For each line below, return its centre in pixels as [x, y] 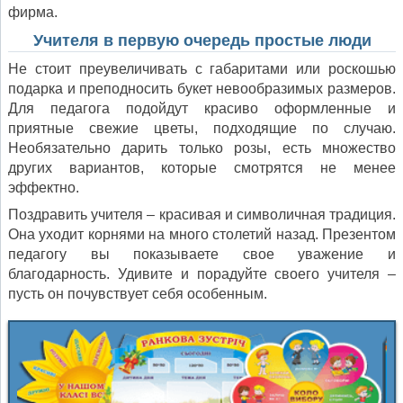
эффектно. [44, 187]
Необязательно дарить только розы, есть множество [202, 148]
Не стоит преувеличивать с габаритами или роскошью [202, 68]
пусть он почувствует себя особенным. [138, 293]
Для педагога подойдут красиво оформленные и [202, 108]
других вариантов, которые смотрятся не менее [202, 167]
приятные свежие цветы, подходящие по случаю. [202, 128]
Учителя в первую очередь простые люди [202, 40]
